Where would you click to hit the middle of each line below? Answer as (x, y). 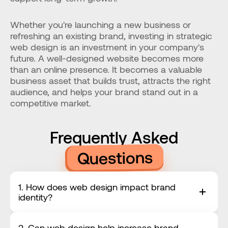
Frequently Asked (114, 137)
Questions (115, 157)
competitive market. (51, 103)
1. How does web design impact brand (97, 187)
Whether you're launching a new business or (101, 24)
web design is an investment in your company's (107, 47)
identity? (35, 197)
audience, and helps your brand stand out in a (104, 92)
